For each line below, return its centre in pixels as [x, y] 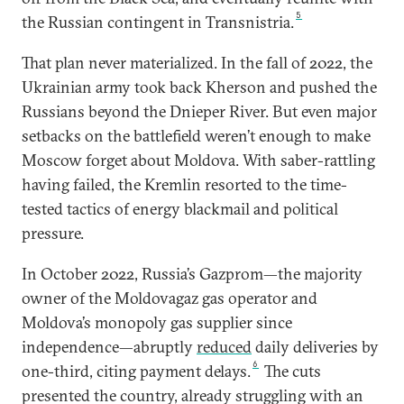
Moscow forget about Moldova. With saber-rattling [198, 160]
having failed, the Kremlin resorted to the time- [184, 184]
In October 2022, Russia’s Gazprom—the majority [192, 274]
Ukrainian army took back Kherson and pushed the [199, 87]
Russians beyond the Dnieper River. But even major [199, 111]
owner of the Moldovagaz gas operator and [170, 298]
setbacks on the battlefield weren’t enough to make [196, 136]
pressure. [53, 233]
